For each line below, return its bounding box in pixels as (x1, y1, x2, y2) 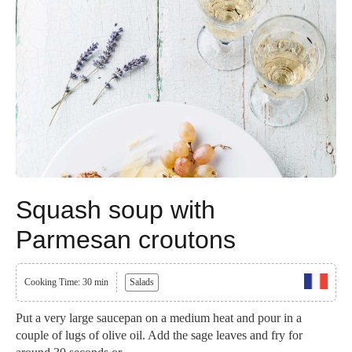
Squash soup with (16, 196, 215, 225)
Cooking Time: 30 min (24, 277, 108, 288)
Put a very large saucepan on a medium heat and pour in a (16, 311, 302, 325)
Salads (130, 277, 154, 288)
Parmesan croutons (16, 225, 236, 255)
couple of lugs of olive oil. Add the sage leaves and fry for (16, 328, 302, 343)
